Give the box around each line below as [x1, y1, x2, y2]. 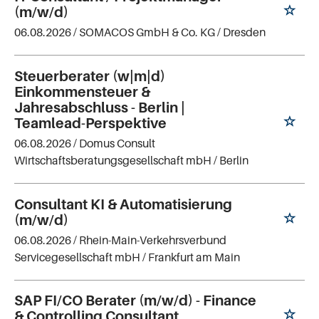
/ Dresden [217, 24, 266, 39]
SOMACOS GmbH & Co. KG [79, 24, 215, 39]
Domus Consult [79, 135, 155, 150]
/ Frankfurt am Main [142, 249, 240, 264]
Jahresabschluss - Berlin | [14, 98, 185, 116]
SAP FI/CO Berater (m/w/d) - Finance [14, 292, 256, 310]
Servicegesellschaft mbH [14, 249, 140, 264]
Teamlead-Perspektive [14, 114, 167, 132]
